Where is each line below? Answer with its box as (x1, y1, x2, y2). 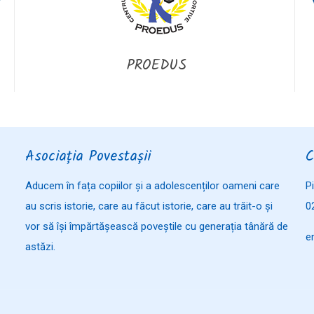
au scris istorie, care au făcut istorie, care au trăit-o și (25, 199, 273, 212)
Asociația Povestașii (25, 144, 151, 168)
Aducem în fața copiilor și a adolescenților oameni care (25, 179, 280, 192)
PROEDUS (127, 53, 187, 77)
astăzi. (25, 240, 55, 253)
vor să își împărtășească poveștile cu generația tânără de (25, 219, 288, 233)
